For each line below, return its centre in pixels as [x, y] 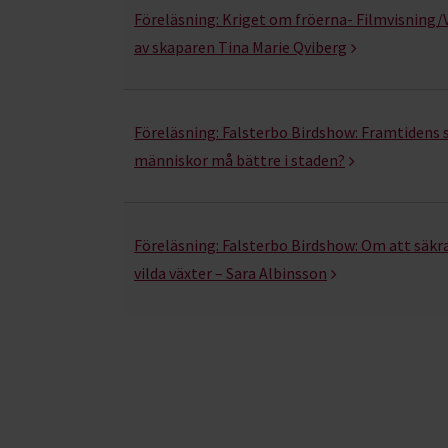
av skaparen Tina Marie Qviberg [240, 46]
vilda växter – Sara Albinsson [230, 272]
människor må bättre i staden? [239, 159]
